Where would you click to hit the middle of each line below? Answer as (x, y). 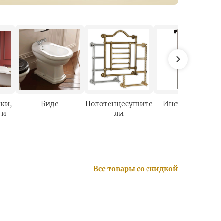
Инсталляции (188, 104)
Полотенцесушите (119, 104)
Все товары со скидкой (136, 169)
